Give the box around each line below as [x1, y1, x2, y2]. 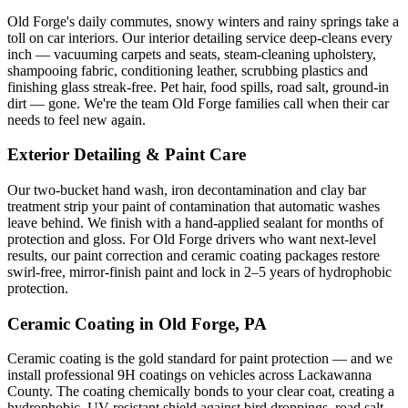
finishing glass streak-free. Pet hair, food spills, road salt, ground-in [7, 78, 389, 95]
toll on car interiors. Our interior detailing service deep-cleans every [7, 29, 393, 46]
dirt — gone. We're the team [7, 95, 172, 111]
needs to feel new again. [7, 111, 146, 127]
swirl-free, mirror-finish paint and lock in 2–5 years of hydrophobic [7, 263, 392, 280]
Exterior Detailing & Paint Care [7, 145, 246, 165]
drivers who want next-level [212, 230, 376, 247]
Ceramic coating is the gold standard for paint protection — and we [7, 351, 393, 367]
